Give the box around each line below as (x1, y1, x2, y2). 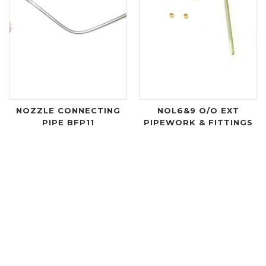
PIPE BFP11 (42, 117, 94, 127)
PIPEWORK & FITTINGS (143, 117, 253, 127)
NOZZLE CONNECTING (15, 105, 121, 115)
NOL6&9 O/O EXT (157, 105, 239, 115)
